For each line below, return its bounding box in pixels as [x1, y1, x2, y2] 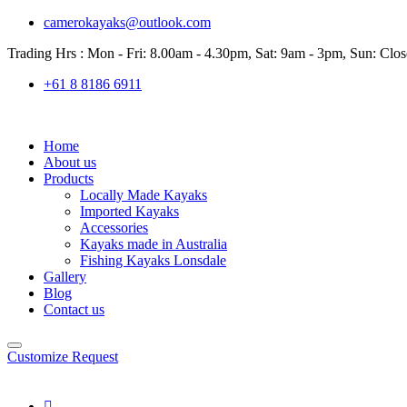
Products [44, 171, 94, 186]
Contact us [44, 302, 104, 317]
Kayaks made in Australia [80, 236, 227, 252]
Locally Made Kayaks [80, 187, 207, 203]
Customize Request [7, 349, 118, 364]
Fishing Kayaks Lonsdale [80, 253, 226, 268]
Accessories [80, 220, 148, 235]
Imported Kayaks [80, 203, 179, 219]
